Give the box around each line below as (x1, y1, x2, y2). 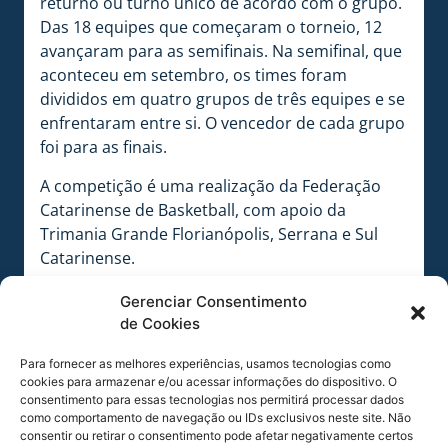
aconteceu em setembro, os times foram (40, 64, 347, 87)
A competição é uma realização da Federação (40, 174, 381, 197)
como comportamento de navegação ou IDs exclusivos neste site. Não (20, 410, 411, 425)
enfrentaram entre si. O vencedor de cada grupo (40, 112, 405, 135)
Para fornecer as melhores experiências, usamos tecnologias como (20, 356, 391, 371)
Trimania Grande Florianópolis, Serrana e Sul (40, 222, 378, 245)
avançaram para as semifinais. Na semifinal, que (40, 40, 402, 63)
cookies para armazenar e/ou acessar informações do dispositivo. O (20, 374, 397, 389)
